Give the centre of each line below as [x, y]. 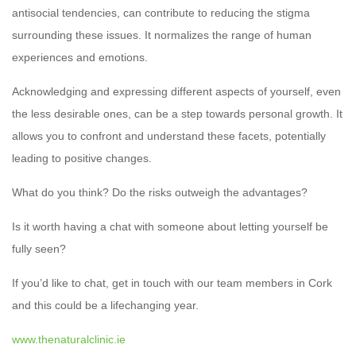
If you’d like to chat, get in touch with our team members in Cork [172, 282]
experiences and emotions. [80, 57]
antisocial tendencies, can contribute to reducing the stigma [161, 12]
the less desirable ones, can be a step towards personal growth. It [177, 113]
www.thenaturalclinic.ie [69, 339]
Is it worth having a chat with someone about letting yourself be [170, 226]
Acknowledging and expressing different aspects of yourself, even [176, 91]
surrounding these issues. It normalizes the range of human [162, 35]
